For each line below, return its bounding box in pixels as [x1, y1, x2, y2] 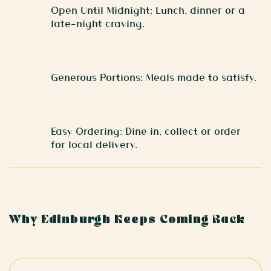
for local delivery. [51, 137, 138, 151]
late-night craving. [51, 16, 145, 30]
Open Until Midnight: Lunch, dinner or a [51, 3, 246, 16]
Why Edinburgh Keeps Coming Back [9, 214, 246, 227]
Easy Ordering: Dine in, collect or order [51, 124, 241, 137]
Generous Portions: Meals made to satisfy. [51, 70, 257, 83]
